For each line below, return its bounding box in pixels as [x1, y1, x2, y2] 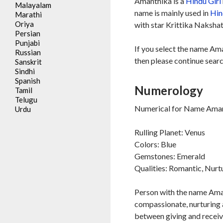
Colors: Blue [134, 139, 177, 149]
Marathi [15, 10, 42, 19]
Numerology [134, 83, 204, 98]
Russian [15, 48, 41, 57]
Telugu [15, 95, 37, 104]
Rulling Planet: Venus [134, 127, 206, 137]
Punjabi [15, 38, 40, 47]
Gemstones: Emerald [134, 151, 206, 161]
